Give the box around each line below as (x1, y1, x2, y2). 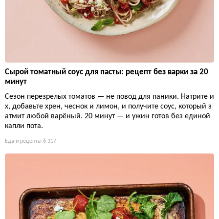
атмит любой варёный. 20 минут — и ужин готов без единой (5, 112, 210, 121)
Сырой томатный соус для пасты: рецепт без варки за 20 (5, 68, 208, 77)
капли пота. (5, 122, 43, 131)
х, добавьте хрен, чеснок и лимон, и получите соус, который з (5, 103, 212, 111)
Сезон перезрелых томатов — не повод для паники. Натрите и (5, 93, 214, 101)
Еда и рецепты (5, 138, 42, 145)
